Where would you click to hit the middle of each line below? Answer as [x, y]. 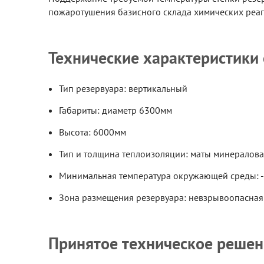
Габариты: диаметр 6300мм [115, 110]
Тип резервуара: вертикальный [123, 89]
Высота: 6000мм [93, 132]
